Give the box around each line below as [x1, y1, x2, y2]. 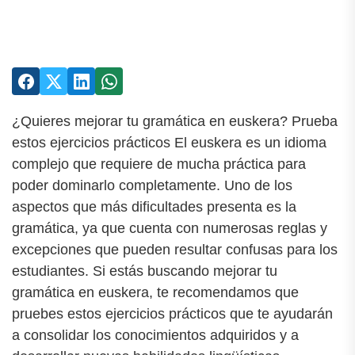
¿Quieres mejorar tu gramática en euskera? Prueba [12, 113, 338, 129]
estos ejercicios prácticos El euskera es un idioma [12, 135, 326, 151]
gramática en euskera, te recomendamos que [12, 284, 299, 300]
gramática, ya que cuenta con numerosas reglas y [12, 220, 327, 236]
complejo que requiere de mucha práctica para [12, 156, 306, 172]
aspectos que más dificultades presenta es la [12, 199, 296, 215]
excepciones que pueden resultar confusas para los [12, 242, 338, 258]
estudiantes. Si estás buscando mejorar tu [12, 263, 277, 279]
